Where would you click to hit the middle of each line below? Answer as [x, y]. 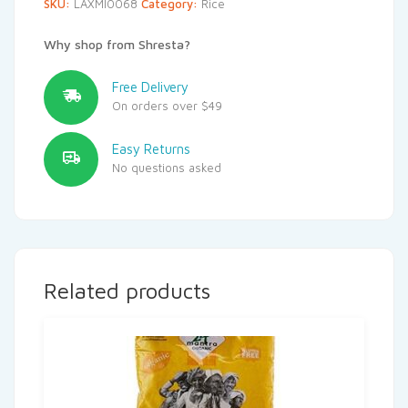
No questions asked [167, 167]
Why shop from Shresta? [117, 44]
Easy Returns [151, 148]
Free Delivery [150, 87]
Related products [127, 290]
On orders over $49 [167, 105]
